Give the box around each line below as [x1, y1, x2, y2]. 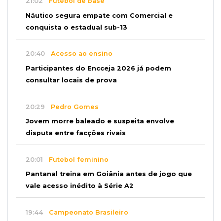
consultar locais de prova [26, 76, 117, 84]
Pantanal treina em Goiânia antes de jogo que [26, 170, 192, 178]
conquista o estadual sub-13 [26, 23, 127, 31]
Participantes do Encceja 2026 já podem [26, 64, 171, 72]
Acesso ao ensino [45, 50, 112, 58]
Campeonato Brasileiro [43, 208, 128, 216]
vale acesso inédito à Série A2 [26, 182, 134, 190]
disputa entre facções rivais [26, 129, 126, 137]
